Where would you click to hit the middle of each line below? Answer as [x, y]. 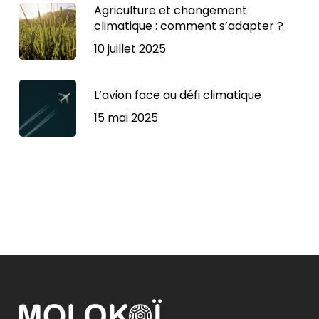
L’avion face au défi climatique [177, 95]
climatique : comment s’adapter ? [188, 26]
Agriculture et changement [170, 11]
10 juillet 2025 [130, 49]
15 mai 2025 [126, 118]
